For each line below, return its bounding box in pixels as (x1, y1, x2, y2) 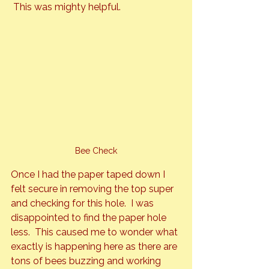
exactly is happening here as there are (11, 240, 180, 252)
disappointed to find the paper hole (11, 211, 169, 223)
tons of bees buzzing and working (11, 255, 163, 267)
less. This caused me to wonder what (11, 226, 180, 238)
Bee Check (75, 145, 117, 156)
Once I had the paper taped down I (11, 168, 168, 180)
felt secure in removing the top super (11, 183, 176, 195)
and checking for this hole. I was (11, 197, 156, 209)
